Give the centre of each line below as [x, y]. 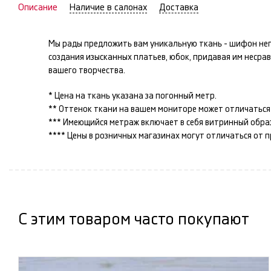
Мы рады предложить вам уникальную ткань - [139, 44]
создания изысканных [91, 57]
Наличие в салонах [108, 7]
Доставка [179, 7]
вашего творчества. [87, 70]
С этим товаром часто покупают [134, 219]
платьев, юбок [162, 57]
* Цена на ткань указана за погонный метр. [132, 96]
